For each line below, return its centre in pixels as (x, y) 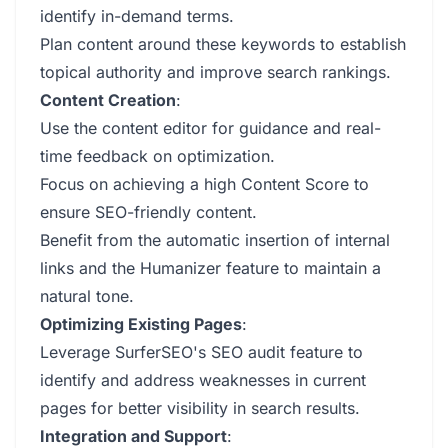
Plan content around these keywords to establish (223, 44)
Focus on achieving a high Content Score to (204, 184)
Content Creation (108, 100)
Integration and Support (133, 436)
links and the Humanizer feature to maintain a (210, 268)
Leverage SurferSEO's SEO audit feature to (201, 352)
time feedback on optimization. (157, 156)
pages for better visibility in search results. (200, 408)
